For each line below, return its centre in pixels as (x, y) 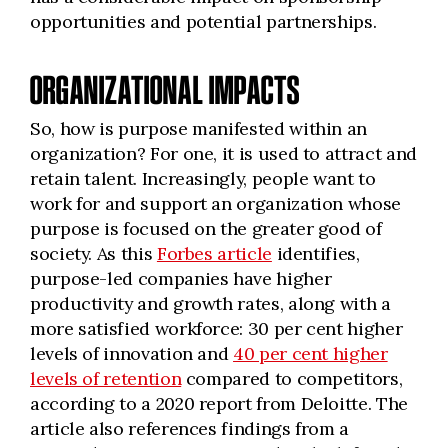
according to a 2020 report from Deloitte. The (219, 403)
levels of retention (106, 378)
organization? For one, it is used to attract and (223, 153)
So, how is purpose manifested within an (199, 128)
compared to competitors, (292, 378)
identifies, (315, 253)
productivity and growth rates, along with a (210, 303)
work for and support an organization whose (215, 203)
